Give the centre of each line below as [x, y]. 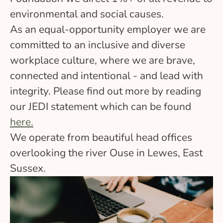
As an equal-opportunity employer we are [108, 29]
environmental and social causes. [87, 14]
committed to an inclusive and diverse [98, 45]
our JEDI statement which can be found [101, 107]
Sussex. [28, 168]
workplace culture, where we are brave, [103, 60]
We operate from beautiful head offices [101, 137]
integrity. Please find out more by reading [106, 91]
